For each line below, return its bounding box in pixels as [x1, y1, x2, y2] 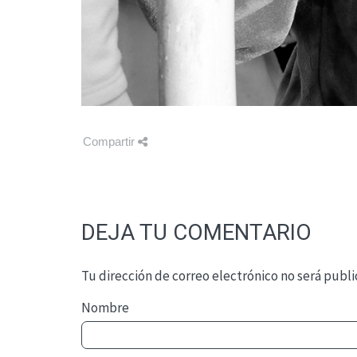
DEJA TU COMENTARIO [81, 218, 312, 245]
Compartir [83, 135, 138, 149]
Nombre [81, 298, 129, 316]
